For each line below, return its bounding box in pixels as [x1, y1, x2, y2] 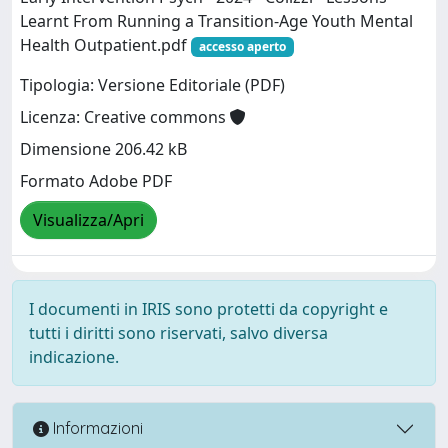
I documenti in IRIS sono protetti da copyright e [29, 297, 388, 320]
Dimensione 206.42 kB [20, 138, 187, 161]
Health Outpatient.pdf [20, 33, 191, 56]
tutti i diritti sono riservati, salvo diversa [29, 321, 328, 344]
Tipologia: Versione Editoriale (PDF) [20, 74, 285, 97]
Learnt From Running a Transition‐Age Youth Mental [20, 9, 413, 32]
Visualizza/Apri [33, 209, 144, 232]
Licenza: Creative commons [20, 106, 230, 129]
